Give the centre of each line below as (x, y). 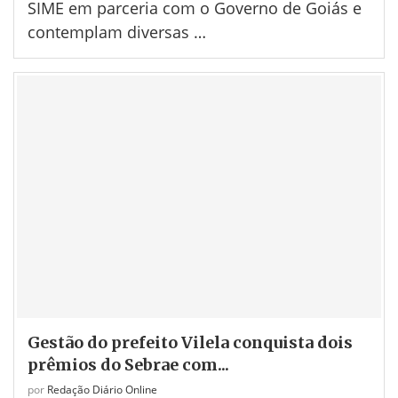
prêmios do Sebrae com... (128, 365)
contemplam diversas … (117, 32)
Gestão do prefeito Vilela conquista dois (190, 343)
